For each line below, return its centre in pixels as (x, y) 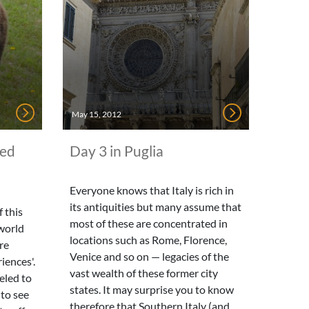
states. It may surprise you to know (152, 289)
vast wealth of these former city (144, 273)
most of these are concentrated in (149, 223)
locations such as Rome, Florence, (148, 240)
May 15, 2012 (97, 114)
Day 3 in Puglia (117, 151)
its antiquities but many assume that (156, 207)
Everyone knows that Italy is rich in (152, 190)
